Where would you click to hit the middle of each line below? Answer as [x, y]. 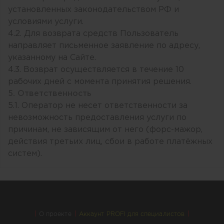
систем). [25, 154]
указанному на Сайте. [52, 58]
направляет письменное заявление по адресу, [104, 46]
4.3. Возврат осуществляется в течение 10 [96, 70]
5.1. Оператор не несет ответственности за [98, 106]
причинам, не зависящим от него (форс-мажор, [105, 130]
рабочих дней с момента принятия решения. [100, 82]
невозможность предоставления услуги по [97, 118]
